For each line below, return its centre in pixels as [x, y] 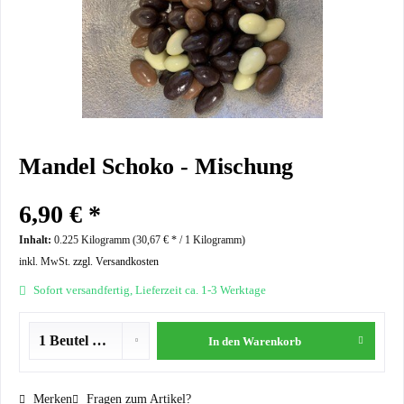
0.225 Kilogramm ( [95, 240]
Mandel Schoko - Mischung [156, 166]
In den [225, 341]
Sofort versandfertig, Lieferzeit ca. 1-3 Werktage [148, 290]
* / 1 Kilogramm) [207, 240]
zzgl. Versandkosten [116, 262]
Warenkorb [272, 341]
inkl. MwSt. [46, 262]
